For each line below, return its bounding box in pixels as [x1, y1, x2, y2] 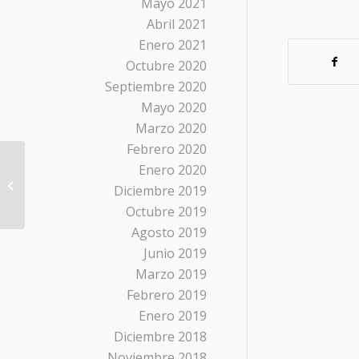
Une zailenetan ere [28, 169, 122, 184]
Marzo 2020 [135, 119, 207, 137]
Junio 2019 [143, 244, 207, 262]
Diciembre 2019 [114, 182, 207, 200]
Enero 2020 [139, 161, 207, 179]
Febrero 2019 [127, 286, 207, 304]
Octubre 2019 [126, 203, 207, 220]
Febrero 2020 [127, 140, 207, 158]
